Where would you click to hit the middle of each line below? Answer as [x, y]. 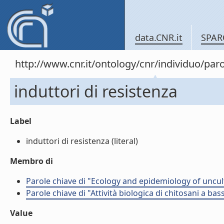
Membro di [31, 161]
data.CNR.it [159, 37]
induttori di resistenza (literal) [82, 141]
